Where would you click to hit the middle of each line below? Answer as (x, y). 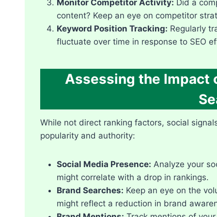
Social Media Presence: (104, 164)
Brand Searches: (90, 190)
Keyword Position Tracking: (112, 28)
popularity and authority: (88, 135)
